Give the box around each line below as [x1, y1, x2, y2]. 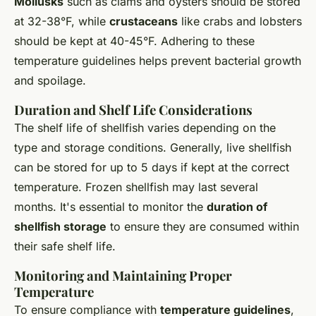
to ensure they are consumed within [107, 219, 299, 234]
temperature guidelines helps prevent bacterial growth [14, 54, 301, 68]
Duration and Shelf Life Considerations [14, 101, 253, 119]
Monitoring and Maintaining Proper [14, 267, 232, 285]
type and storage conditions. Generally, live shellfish [14, 140, 291, 155]
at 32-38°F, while [14, 14, 109, 29]
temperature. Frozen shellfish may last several [14, 180, 258, 195]
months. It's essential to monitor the [14, 200, 207, 214]
